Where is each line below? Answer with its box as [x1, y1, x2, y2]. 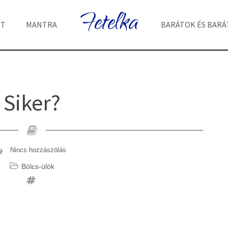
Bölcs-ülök [21, 162, 55, 170]
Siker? [4, 89, 61, 117]
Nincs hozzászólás [10, 146, 66, 154]
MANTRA [26, 19, 57, 30]
